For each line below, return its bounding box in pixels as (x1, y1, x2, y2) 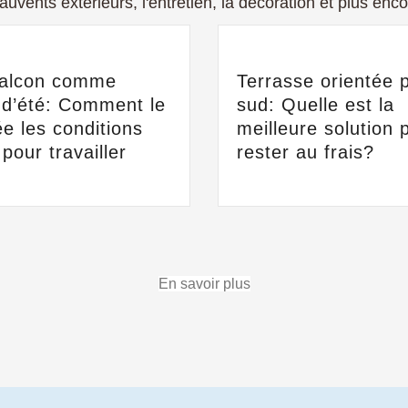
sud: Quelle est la (237, 95, 394, 115)
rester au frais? (237, 142, 374, 162)
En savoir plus (158, 276, 250, 291)
